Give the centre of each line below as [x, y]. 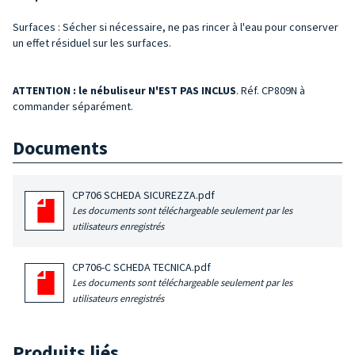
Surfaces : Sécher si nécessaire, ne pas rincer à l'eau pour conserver [176, 27]
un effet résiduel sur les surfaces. [92, 42]
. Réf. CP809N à [271, 90]
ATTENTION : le [52, 90]
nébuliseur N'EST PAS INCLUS [163, 90]
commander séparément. [73, 106]
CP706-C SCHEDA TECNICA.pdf [142, 267]
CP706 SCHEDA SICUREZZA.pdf [144, 195]
